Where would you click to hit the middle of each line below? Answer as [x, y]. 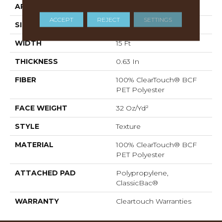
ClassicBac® [137, 183]
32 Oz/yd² [132, 108]
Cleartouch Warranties [154, 201]
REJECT [109, 19]
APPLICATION [41, 6]
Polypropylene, [142, 173]
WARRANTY [37, 201]
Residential [135, 6]
